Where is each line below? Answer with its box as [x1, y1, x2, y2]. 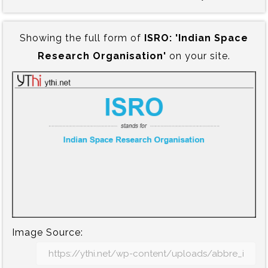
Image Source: [12, 226, 83, 238]
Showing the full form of [20, 32, 144, 44]
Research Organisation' [38, 50, 166, 62]
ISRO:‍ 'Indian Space [144, 32, 248, 44]
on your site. [166, 50, 230, 62]
